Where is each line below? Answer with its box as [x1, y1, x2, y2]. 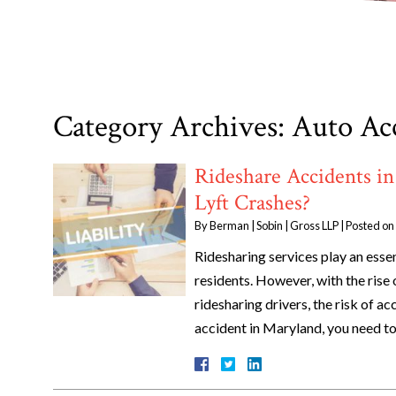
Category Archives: [53, 106, 292, 147]
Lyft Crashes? [194, 187, 310, 217]
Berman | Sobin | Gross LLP [209, 217, 339, 232]
